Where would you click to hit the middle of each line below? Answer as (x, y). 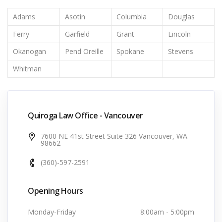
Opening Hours (55, 191)
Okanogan (29, 51)
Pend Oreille (84, 51)
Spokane (130, 51)
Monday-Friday (52, 212)
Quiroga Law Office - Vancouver (85, 115)
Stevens (181, 51)
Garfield (77, 34)
